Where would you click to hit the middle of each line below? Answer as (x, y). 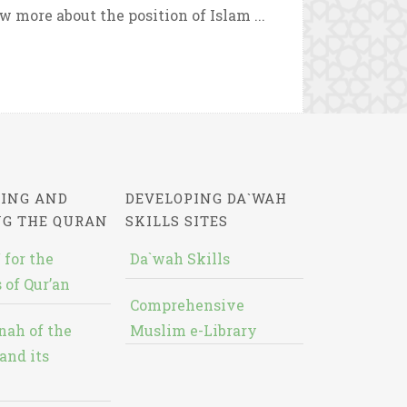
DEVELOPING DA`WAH (206, 198)
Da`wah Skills (179, 258)
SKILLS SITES (176, 221)
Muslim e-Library (193, 330)
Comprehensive (187, 305)
